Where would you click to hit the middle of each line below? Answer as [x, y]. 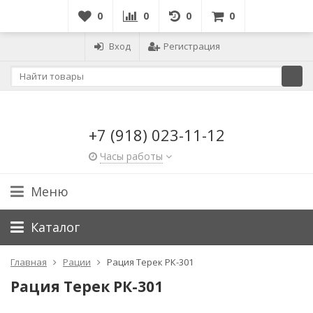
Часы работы [131, 156]
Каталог [55, 227]
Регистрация [192, 46]
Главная [29, 262]
